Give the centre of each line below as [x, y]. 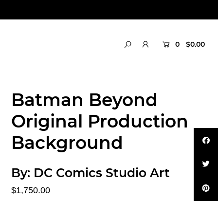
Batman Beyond [84, 100]
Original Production [100, 121]
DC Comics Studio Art [101, 173]
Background [67, 142]
